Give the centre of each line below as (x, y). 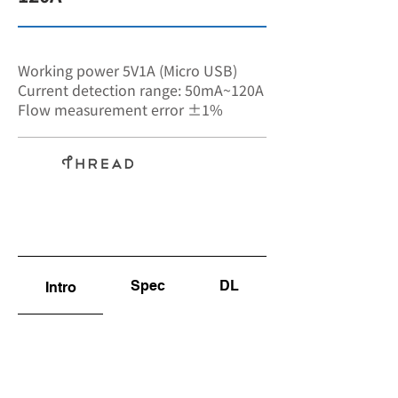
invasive (182, 181)
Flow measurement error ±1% (120, 109)
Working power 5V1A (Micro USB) (127, 70)
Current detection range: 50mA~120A (141, 90)
